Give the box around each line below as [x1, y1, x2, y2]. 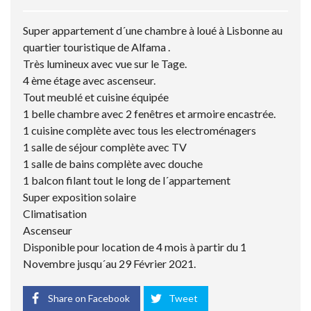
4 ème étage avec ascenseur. [23, 74, 155, 87]
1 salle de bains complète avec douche [23, 157, 203, 171]
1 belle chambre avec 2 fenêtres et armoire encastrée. [23, 107, 276, 121]
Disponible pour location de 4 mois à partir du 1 [23, 240, 246, 254]
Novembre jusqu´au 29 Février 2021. [23, 257, 196, 271]
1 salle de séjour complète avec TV [23, 140, 187, 154]
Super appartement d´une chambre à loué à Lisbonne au [23, 24, 283, 37]
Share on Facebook [48, 292, 130, 305]
